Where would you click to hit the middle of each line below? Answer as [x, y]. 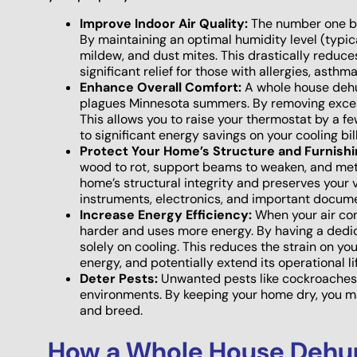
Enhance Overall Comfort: [161, 88]
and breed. [111, 311]
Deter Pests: [119, 279]
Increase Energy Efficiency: [166, 215]
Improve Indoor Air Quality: [164, 24]
